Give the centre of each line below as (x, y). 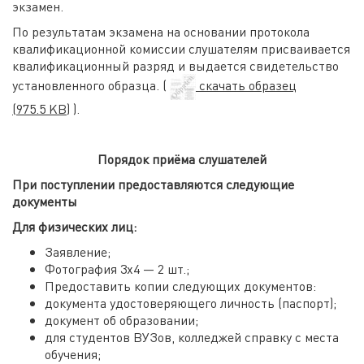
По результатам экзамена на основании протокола (161, 31)
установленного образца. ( (91, 84)
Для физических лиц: (74, 226)
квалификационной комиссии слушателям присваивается (181, 48)
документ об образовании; (121, 320)
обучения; (73, 354)
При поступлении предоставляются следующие (153, 184)
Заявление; (78, 251)
